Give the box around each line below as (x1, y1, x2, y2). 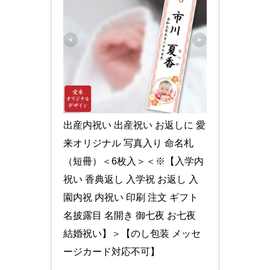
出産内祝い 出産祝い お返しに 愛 (63, 119, 206, 130)
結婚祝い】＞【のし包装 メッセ (63, 228, 201, 239)
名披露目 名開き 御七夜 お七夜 (63, 210, 196, 221)
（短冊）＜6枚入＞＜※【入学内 (63, 155, 204, 166)
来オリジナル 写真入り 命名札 (63, 137, 193, 148)
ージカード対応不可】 (63, 246, 160, 257)
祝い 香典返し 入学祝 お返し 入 (63, 174, 198, 184)
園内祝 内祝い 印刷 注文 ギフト (63, 192, 198, 202)
